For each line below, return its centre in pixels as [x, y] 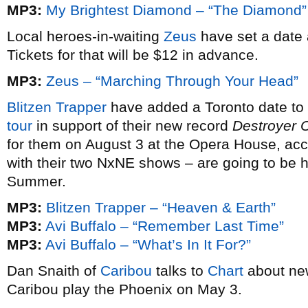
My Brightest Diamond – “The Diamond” [176, 10]
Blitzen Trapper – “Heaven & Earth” [161, 207]
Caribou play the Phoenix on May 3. [124, 289]
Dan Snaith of [54, 271]
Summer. [36, 181]
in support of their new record [132, 125]
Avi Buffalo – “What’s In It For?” [148, 244]
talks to [180, 271]
